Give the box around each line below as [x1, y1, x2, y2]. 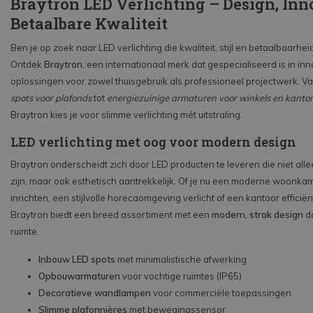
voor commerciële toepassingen [151, 286, 291, 298]
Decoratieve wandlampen [38, 286, 151, 298]
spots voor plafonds [10, 92, 92, 103]
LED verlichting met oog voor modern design [10, 133, 296, 150]
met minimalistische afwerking [115, 253, 247, 265]
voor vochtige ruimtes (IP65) [120, 270, 242, 282]
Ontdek [10, 58, 44, 70]
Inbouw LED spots [38, 253, 115, 265]
